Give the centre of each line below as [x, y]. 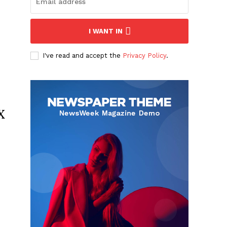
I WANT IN [105, 31]
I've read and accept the [83, 56]
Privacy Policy [145, 56]
